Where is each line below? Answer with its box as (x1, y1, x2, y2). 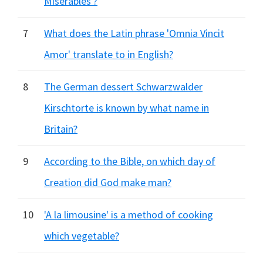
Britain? (44, 122, 77, 136)
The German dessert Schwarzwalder (44, 80, 203, 93)
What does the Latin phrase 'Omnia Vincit (44, 26, 224, 40)
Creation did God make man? (44, 176, 171, 189)
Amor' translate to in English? (44, 48, 173, 61)
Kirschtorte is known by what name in (44, 101, 209, 114)
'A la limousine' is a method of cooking (44, 208, 213, 221)
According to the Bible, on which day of (44, 154, 215, 168)
